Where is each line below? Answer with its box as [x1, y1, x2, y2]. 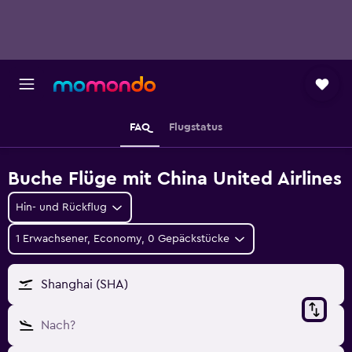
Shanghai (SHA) [41, 278, 128, 291]
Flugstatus [169, 122, 222, 133]
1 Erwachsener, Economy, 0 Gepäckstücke [16, 233, 229, 244]
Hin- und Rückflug [16, 202, 107, 213]
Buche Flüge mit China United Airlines [8, 170, 342, 189]
